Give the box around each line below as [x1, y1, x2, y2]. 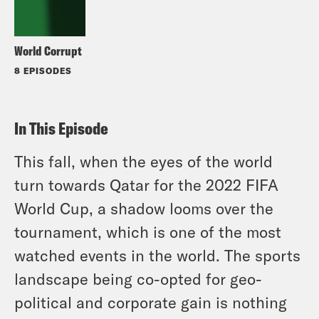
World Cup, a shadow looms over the [14, 199, 273, 218]
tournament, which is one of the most [14, 222, 281, 241]
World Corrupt [14, 43, 82, 60]
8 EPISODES [14, 66, 72, 76]
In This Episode [14, 117, 108, 140]
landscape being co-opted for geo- [14, 269, 262, 288]
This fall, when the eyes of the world [14, 152, 273, 171]
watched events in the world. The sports [14, 246, 300, 265]
